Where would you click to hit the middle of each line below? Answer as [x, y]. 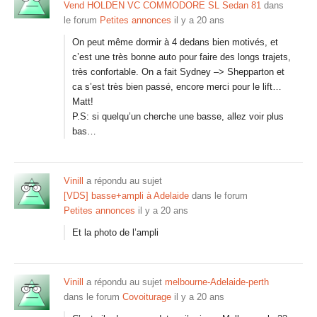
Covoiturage [147, 297]
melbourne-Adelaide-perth [217, 282]
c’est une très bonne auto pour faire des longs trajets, [181, 57]
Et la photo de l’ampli [115, 232]
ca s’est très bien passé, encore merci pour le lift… [177, 87]
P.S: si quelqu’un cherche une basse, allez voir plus [178, 116]
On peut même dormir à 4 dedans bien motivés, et [175, 42]
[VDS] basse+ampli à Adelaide [126, 196]
